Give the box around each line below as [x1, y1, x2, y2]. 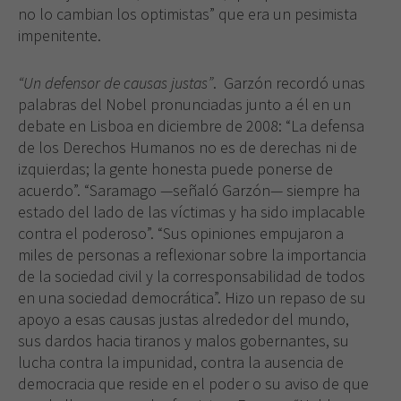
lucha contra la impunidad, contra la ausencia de [18, 351, 344, 372]
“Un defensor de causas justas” [18, 72, 213, 93]
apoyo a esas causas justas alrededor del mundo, [18, 308, 349, 329]
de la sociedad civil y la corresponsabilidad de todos [18, 265, 365, 286]
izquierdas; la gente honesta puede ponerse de [18, 158, 333, 179]
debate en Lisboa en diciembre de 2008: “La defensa [18, 115, 364, 136]
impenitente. [18, 25, 101, 47]
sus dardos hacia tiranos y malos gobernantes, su [18, 329, 349, 351]
